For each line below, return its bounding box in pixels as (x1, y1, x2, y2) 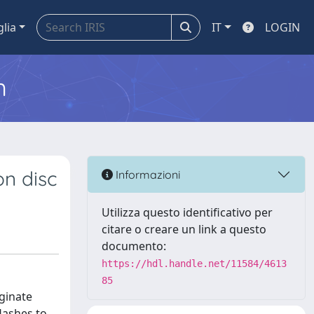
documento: (102, 238, 166, 254)
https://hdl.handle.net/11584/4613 (102, 258, 287, 269)
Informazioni (113, 167, 180, 182)
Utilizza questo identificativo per (102, 205, 273, 220)
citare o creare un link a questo (102, 221, 266, 237)
